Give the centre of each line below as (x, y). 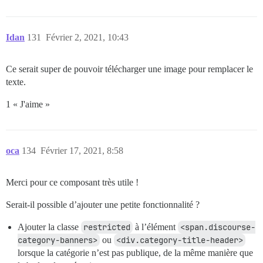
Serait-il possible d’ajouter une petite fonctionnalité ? (103, 205)
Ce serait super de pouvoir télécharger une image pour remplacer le (129, 69)
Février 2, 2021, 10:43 (87, 38)
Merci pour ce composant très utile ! (72, 183)
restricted (107, 227)
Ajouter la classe (49, 227)
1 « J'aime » (28, 104)
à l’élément (155, 227)
